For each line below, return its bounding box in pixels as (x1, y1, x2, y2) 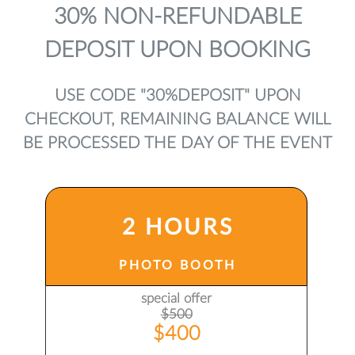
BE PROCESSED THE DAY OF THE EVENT (23, 135, 332, 151)
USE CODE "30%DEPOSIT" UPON (54, 87, 301, 104)
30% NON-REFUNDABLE (53, 6, 302, 28)
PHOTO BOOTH (119, 259, 236, 272)
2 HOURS (121, 216, 234, 239)
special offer (141, 292, 212, 305)
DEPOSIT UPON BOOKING (44, 39, 311, 61)
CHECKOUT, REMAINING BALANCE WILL (25, 111, 330, 128)
